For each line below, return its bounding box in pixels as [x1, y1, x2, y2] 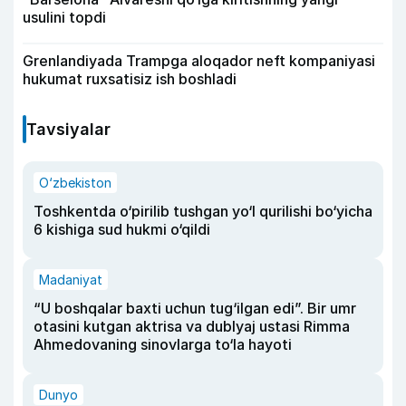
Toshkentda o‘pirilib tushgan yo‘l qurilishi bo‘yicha [34, 201, 372, 220]
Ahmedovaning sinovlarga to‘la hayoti [34, 334, 292, 353]
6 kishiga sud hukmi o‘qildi [34, 219, 210, 238]
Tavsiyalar [26, 119, 111, 139]
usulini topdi [23, 7, 106, 26]
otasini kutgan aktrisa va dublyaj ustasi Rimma [34, 316, 350, 335]
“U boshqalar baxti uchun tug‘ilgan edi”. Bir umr [34, 298, 356, 317]
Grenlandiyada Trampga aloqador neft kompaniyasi [23, 51, 375, 70]
